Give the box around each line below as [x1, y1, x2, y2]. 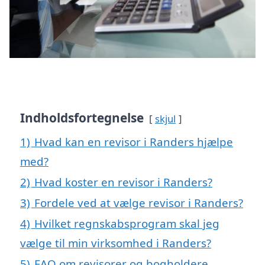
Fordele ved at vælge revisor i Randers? [34, 195, 243, 210]
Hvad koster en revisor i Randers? [34, 174, 212, 189]
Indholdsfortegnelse [20, 109, 144, 126]
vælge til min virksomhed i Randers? [20, 235, 211, 250]
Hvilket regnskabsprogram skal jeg [34, 215, 219, 231]
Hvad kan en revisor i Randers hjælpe [34, 134, 233, 149]
